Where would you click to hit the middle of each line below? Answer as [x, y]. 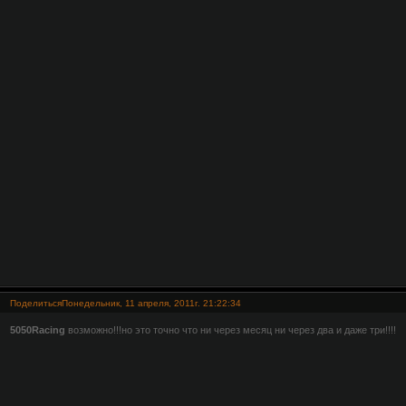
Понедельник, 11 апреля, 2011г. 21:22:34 [151, 304]
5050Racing [37, 329]
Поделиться [35, 304]
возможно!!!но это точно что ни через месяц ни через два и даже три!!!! [230, 329]
